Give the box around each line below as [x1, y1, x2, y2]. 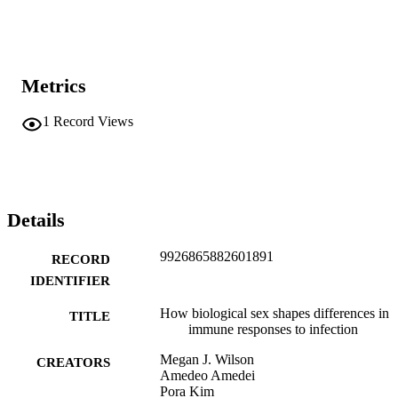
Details [7, 209, 65, 232]
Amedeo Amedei [160, 367, 255, 383]
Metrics [21, 74, 86, 97]
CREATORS [36, 354, 110, 370]
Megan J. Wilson [160, 351, 254, 367]
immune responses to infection [188, 321, 358, 337]
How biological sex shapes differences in [160, 305, 389, 321]
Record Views [53, 114, 133, 130]
